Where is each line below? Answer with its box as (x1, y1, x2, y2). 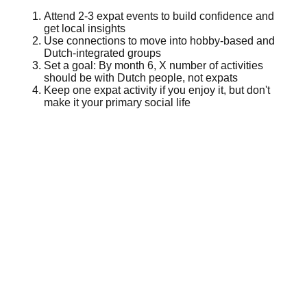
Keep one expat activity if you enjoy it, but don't (44, 84, 270, 97)
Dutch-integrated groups (44, 47, 161, 60)
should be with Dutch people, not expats (44, 72, 238, 84)
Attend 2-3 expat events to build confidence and (44, 10, 274, 23)
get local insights (44, 23, 125, 35)
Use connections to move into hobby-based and (44, 35, 275, 47)
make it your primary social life (44, 97, 191, 109)
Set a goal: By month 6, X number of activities (44, 60, 263, 72)
